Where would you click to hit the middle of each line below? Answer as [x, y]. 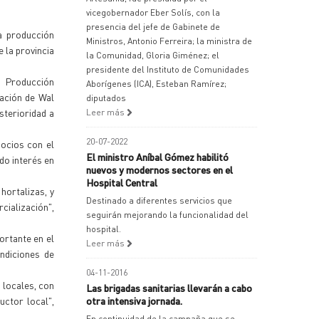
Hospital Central [122, 182]
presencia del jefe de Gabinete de [153, 27]
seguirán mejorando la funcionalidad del [167, 215]
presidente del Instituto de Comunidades [168, 69]
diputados [106, 98]
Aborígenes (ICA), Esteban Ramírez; [156, 84]
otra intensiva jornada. [134, 300]
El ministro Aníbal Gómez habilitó [157, 157]
